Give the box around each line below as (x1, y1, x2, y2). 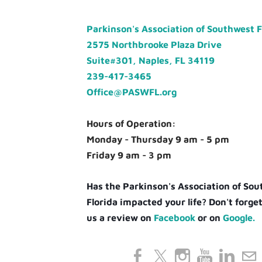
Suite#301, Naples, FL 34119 (87, 55, 215, 66)
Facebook (154, 212, 195, 223)
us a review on (87, 212, 154, 223)
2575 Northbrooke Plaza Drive (87, 39, 222, 50)
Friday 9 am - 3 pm (87, 150, 171, 161)
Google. (223, 212, 255, 223)
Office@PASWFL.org (87, 87, 177, 98)
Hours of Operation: (87, 118, 176, 129)
